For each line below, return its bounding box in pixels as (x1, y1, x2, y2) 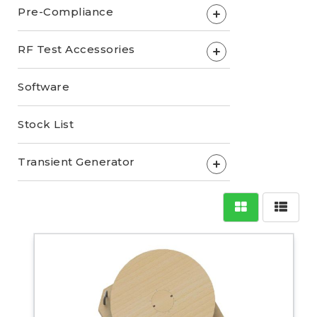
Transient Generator (18, 154, 135, 168)
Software (18, 79, 69, 93)
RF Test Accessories (18, 42, 135, 56)
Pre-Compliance (18, 4, 113, 18)
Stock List (18, 117, 74, 131)
